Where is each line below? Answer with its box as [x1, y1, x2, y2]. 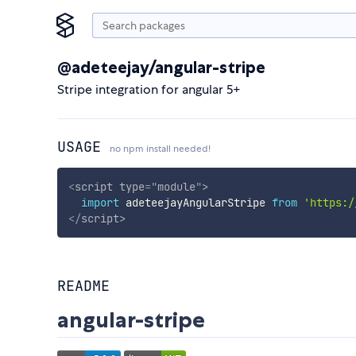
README [57, 277, 110, 296]
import [80, 195, 119, 210]
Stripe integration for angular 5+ [57, 81, 241, 98]
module [157, 179, 195, 194]
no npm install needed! [110, 142, 211, 155]
